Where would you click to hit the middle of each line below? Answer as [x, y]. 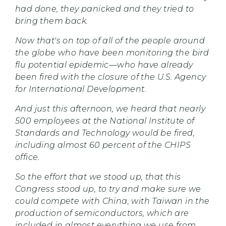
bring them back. [53, 21]
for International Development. [81, 89]
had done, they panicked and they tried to [105, 9]
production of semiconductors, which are [102, 213]
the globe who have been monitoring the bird [112, 52]
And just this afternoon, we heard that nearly [110, 108]
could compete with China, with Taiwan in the [112, 201]
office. [27, 157]
